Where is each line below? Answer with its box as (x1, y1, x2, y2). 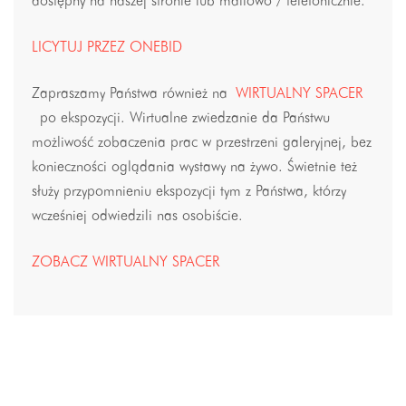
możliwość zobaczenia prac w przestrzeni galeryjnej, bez (32, 136, 372, 150)
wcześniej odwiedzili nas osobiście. (32, 209, 243, 224)
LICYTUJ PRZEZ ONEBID (32, 41, 182, 55)
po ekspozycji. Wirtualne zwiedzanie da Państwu (32, 111, 330, 126)
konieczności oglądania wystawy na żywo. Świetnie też (32, 160, 357, 175)
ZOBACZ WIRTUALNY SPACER (32, 256, 219, 270)
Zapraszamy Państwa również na (32, 87, 236, 101)
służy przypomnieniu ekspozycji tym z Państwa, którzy (32, 185, 346, 199)
